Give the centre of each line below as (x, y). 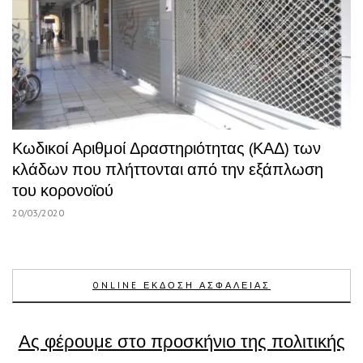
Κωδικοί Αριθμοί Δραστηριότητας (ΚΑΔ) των (167, 148)
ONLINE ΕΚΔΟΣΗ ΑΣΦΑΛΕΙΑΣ (181, 285)
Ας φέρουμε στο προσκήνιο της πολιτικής (181, 341)
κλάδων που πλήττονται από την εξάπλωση (168, 169)
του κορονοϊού (63, 190)
